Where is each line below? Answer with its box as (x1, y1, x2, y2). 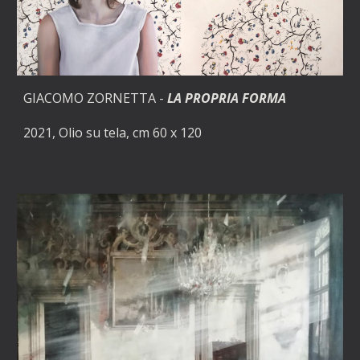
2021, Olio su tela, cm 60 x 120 (23, 123, 202, 141)
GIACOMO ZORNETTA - (23, 88, 168, 107)
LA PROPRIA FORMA (167, 88, 287, 107)
